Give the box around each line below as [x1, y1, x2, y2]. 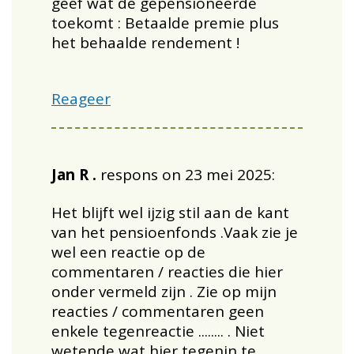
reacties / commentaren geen [51, 300, 264, 322]
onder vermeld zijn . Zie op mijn [51, 281, 277, 302]
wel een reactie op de [51, 241, 205, 262]
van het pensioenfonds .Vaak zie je [51, 221, 298, 243]
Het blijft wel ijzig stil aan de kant [51, 201, 289, 223]
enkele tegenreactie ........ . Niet [51, 320, 265, 341]
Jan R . [51, 164, 100, 185]
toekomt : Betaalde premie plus [51, 12, 279, 33]
